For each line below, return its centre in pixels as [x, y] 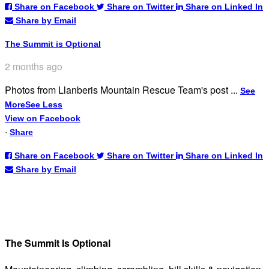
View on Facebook [43, 118]
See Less [44, 104]
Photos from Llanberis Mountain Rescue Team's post [118, 89]
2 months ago [34, 66]
